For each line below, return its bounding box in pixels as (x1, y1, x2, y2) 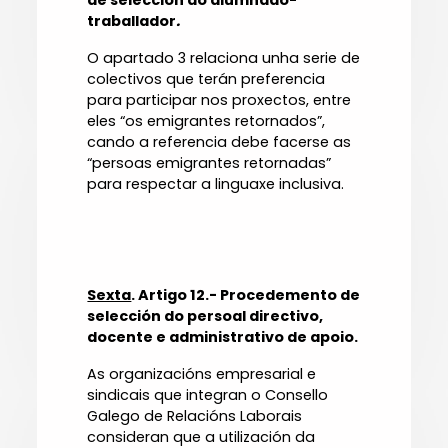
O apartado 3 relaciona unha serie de (87, 48, 361, 69)
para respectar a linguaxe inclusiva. (87, 174, 345, 195)
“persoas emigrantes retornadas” (87, 153, 332, 174)
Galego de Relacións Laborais (87, 406, 303, 427)
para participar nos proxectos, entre (87, 90, 352, 111)
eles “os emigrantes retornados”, (87, 111, 326, 132)
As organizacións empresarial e (87, 364, 317, 385)
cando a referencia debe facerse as (87, 132, 352, 153)
